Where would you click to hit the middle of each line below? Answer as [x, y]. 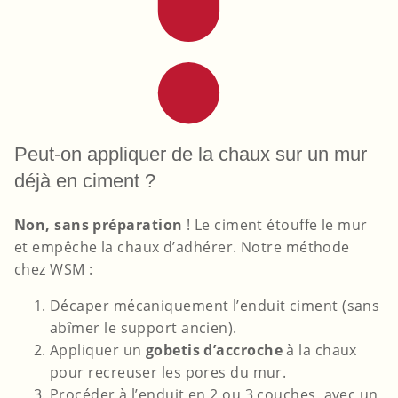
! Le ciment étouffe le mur [275, 225]
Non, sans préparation [99, 225]
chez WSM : [54, 270]
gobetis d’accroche [214, 350]
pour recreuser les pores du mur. [168, 373]
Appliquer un [98, 350]
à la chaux [319, 350]
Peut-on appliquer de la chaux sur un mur [191, 155]
